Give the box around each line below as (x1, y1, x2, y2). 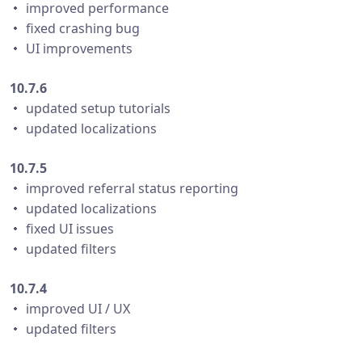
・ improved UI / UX (10, 300, 130, 318)
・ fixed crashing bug (10, 19, 140, 37)
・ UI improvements (10, 40, 133, 57)
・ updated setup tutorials (10, 99, 170, 117)
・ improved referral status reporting (10, 179, 238, 197)
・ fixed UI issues (10, 220, 114, 238)
